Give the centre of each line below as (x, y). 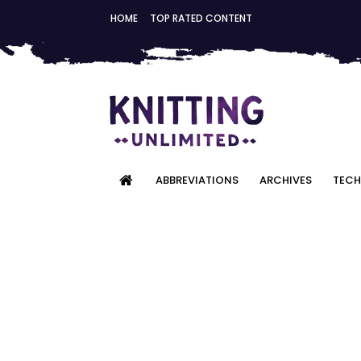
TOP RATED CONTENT (201, 18)
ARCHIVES (286, 180)
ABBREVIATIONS (197, 180)
